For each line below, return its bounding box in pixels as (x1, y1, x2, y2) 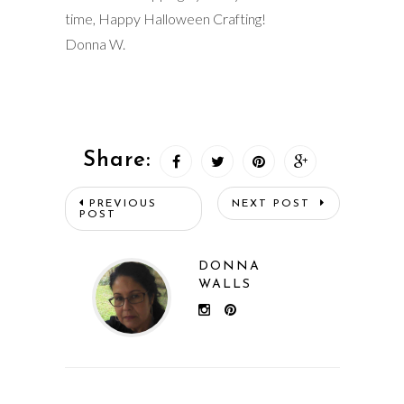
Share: (83, 150, 151, 172)
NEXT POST (231, 198, 316, 210)
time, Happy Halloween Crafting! (64, 10, 266, 28)
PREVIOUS (88, 198, 157, 210)
